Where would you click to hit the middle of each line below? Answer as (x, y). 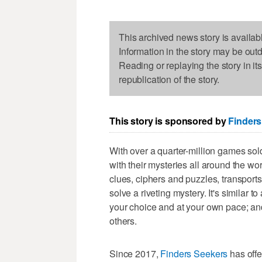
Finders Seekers (194, 253)
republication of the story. (169, 80)
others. (123, 220)
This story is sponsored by (169, 121)
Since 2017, (135, 253)
